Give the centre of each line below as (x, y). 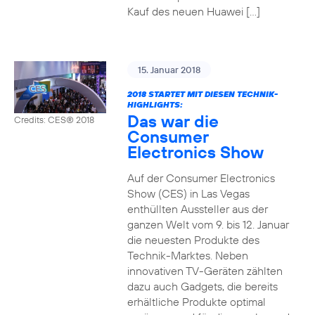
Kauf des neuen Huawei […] (193, 11)
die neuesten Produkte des (193, 240)
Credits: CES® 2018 (54, 119)
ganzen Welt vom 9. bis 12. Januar (208, 224)
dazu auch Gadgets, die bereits (202, 286)
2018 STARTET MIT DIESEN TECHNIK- (202, 94)
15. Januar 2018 (169, 70)
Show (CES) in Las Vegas (188, 193)
